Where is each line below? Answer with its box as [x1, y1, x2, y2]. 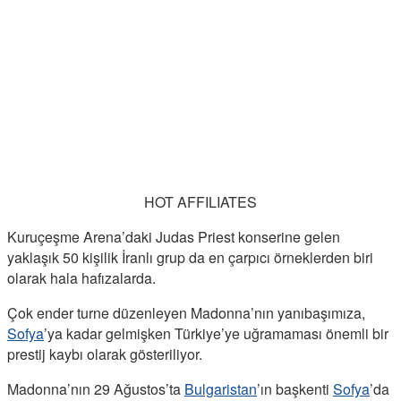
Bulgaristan [184, 378, 257, 399]
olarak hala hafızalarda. [7, 267, 156, 288]
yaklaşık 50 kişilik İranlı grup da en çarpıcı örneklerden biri [7, 246, 373, 268]
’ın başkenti [257, 378, 333, 399]
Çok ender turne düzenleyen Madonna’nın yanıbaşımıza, [7, 302, 365, 323]
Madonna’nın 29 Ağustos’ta [7, 378, 184, 399]
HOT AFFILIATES [144, 191, 257, 212]
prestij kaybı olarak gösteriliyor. [7, 343, 202, 364]
